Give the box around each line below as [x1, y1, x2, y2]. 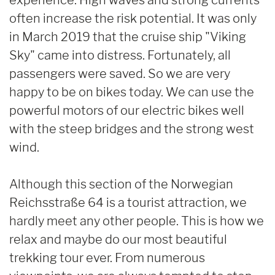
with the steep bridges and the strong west [9, 121, 254, 136]
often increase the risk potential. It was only [9, 10, 257, 26]
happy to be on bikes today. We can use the [9, 84, 254, 99]
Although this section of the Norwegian [9, 176, 233, 192]
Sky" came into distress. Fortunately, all [9, 47, 231, 63]
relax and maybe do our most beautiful [9, 231, 227, 247]
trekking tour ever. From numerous [9, 250, 205, 265]
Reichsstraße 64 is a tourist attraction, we [9, 195, 247, 210]
